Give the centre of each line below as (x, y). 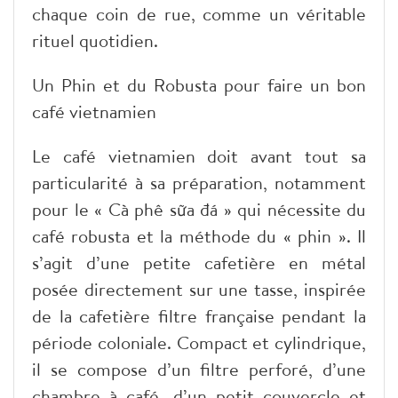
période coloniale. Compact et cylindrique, (199, 342)
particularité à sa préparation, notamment (199, 182)
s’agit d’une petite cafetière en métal (199, 262)
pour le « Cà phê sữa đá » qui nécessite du (199, 209)
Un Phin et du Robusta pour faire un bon (199, 84)
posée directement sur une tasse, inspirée (199, 289)
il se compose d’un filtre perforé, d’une (199, 369)
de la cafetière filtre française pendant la (199, 315)
